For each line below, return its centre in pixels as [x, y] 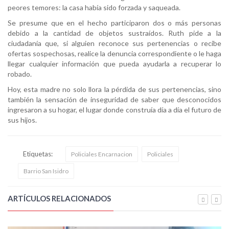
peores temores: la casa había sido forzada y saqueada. [94, 8]
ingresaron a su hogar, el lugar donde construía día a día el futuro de [114, 110]
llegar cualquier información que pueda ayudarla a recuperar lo [114, 64]
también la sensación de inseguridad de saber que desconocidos [114, 100]
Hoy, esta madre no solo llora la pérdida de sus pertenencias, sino [114, 89]
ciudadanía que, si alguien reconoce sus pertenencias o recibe [114, 43]
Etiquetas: [38, 154]
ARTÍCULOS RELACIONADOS [59, 199]
